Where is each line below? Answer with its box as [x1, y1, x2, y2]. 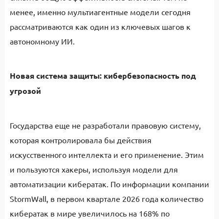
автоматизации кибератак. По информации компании [10, 179, 209, 189]
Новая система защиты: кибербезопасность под [10, 70, 196, 81]
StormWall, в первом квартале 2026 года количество [10, 194, 203, 203]
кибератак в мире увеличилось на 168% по [10, 208, 170, 218]
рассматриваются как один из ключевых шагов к [10, 22, 191, 31]
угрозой [10, 86, 41, 96]
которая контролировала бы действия [10, 135, 152, 145]
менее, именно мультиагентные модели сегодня [10, 7, 191, 17]
